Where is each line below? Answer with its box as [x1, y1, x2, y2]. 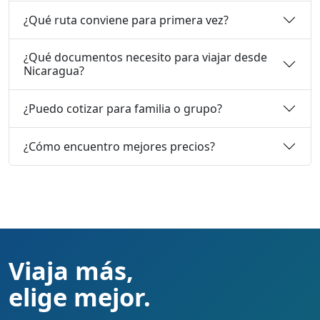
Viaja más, [9, 254, 134, 288]
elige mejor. [9, 280, 151, 314]
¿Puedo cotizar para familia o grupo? [24, 100, 222, 116]
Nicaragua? [24, 63, 84, 79]
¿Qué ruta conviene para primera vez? [24, 11, 229, 28]
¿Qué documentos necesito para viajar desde [24, 49, 267, 66]
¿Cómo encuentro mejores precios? [24, 138, 215, 154]
